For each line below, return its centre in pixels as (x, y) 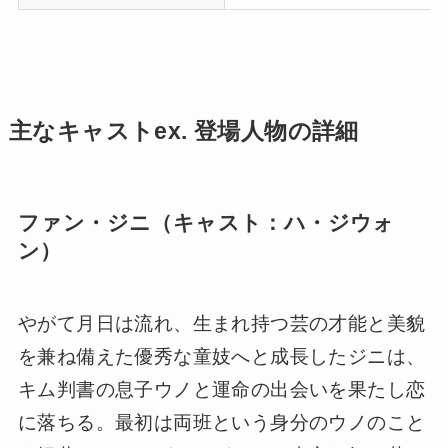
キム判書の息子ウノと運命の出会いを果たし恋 (221, 389)
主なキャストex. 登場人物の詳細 (183, 132)
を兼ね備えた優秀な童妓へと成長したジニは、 (221, 356)
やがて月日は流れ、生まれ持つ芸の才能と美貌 (221, 323)
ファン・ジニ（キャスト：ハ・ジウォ (206, 223)
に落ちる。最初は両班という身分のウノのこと (221, 422)
